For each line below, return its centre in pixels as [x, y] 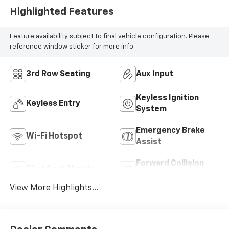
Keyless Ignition [167, 98]
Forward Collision [170, 164]
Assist [149, 142]
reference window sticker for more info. [72, 47]
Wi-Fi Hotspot [54, 137]
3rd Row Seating [58, 74]
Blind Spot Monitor [62, 169]
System [151, 110]
